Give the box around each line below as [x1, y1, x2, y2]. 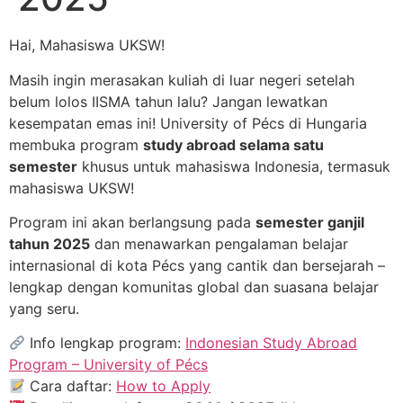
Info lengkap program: [25, 334, 186, 353]
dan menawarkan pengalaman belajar [90, 235, 348, 254]
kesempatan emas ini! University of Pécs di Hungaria [9, 113, 367, 132]
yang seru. [9, 300, 79, 318]
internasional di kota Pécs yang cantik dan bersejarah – [9, 256, 385, 275]
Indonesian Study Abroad [185, 334, 358, 353]
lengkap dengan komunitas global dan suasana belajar [9, 278, 379, 297]
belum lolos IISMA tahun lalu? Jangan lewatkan [9, 92, 327, 111]
